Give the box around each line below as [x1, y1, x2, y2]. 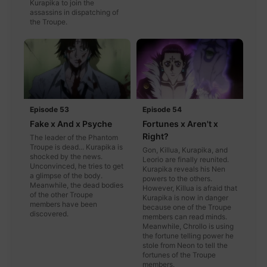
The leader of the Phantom [30, 133, 118, 142]
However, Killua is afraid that [142, 184, 237, 193]
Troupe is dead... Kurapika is [30, 142, 123, 152]
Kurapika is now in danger [142, 193, 228, 203]
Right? [142, 131, 169, 142]
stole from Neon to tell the [142, 241, 228, 250]
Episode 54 [142, 105, 182, 114]
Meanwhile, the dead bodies [30, 181, 123, 190]
